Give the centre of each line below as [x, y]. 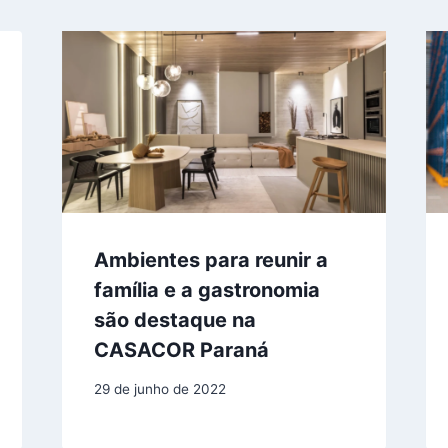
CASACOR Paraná [181, 350]
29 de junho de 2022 [159, 388]
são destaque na [174, 320]
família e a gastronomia [206, 290]
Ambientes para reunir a [210, 260]
